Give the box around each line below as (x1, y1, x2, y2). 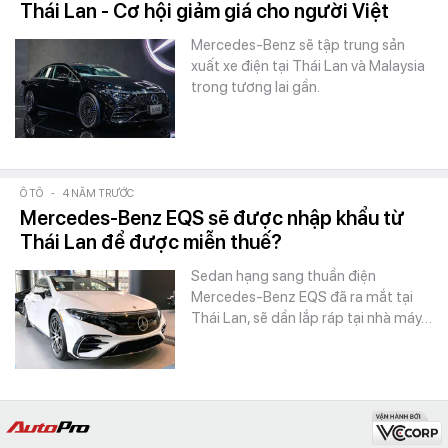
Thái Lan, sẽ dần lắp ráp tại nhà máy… (191, 309, 432, 327)
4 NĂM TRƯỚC (63, 187, 134, 200)
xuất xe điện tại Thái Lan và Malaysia (191, 57, 425, 75)
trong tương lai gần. (191, 78, 320, 96)
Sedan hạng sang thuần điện (191, 267, 376, 285)
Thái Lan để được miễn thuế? (20, 230, 282, 254)
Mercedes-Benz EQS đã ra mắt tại (191, 288, 413, 306)
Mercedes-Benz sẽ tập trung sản (191, 36, 405, 54)
